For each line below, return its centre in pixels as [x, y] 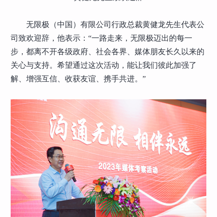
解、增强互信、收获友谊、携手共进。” [78, 79]
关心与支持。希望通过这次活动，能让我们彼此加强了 [104, 65]
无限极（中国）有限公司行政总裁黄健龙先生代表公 [116, 25]
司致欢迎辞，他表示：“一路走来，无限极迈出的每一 [102, 38]
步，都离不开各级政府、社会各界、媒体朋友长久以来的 [108, 52]
